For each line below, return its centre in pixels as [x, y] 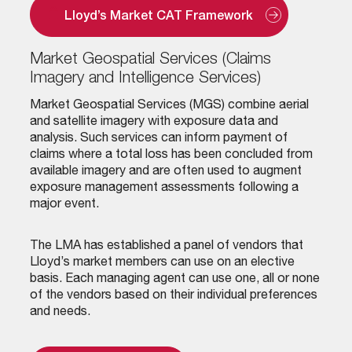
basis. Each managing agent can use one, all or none [174, 280]
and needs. [60, 313]
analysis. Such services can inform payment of [158, 139]
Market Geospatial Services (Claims [150, 60]
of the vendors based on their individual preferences [173, 297]
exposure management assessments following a [164, 189]
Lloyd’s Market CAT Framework [158, 17]
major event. [64, 205]
